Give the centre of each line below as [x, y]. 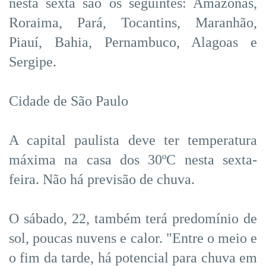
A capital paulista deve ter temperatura [133, 140]
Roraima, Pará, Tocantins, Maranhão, [133, 22]
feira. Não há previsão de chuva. [102, 179]
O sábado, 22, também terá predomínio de [133, 218]
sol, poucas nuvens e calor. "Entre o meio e [133, 238]
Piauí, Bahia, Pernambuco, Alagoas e [133, 42]
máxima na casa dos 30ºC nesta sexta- [133, 159]
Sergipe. [33, 61]
